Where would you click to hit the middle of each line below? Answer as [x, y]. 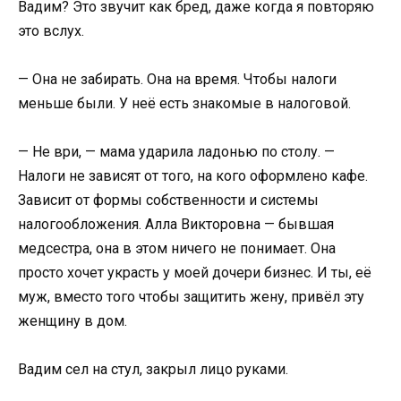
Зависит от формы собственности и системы [168, 200]
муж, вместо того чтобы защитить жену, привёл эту [191, 297]
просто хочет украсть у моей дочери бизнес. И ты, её [195, 273]
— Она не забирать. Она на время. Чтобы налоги [177, 79]
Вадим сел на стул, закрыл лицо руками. [153, 370]
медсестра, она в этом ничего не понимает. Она [177, 248]
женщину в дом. [73, 321]
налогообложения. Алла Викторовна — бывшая [176, 224]
